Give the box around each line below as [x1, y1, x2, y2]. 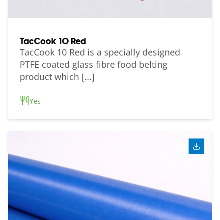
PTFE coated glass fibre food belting [20, 58, 167, 70]
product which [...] [20, 70, 95, 82]
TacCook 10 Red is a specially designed [20, 46, 180, 58]
